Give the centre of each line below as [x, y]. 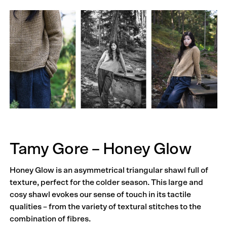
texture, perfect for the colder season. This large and [107, 182]
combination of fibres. [50, 219]
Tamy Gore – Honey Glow [101, 149]
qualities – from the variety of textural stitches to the [106, 206]
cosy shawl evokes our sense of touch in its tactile [101, 194]
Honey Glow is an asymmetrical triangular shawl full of [109, 170]
